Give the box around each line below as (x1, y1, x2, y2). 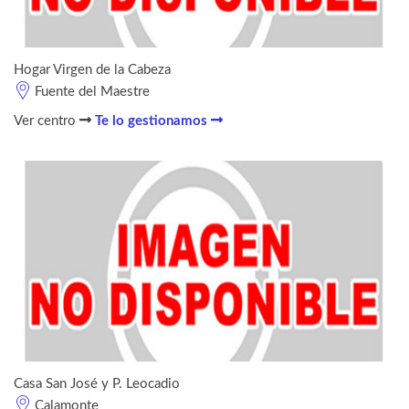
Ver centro (14, 113, 79, 128)
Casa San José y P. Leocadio (14, 376, 180, 391)
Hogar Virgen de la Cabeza (14, 62, 171, 77)
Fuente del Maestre (35, 84, 150, 99)
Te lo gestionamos (95, 113, 211, 128)
